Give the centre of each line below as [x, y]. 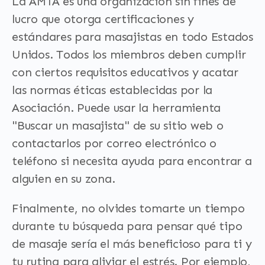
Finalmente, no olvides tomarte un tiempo [128, 208]
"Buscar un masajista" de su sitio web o [118, 125]
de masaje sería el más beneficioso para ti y [132, 244]
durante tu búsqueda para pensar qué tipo [127, 226]
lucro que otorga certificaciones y [103, 19]
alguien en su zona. [64, 179]
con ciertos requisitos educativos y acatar [125, 72]
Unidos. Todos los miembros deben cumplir [129, 54]
